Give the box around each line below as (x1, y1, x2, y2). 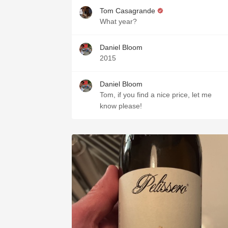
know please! (100, 102, 142, 110)
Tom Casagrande (100, 7, 155, 15)
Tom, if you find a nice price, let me (100, 91, 212, 99)
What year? (100, 17, 137, 25)
